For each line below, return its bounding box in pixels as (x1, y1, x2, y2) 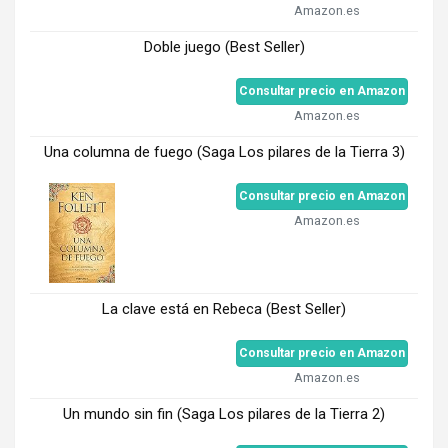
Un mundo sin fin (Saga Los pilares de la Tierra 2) (63, 405, 385, 424)
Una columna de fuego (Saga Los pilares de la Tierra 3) (43, 143, 405, 162)
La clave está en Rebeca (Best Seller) (102, 300, 346, 319)
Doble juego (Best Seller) (143, 38, 305, 57)
